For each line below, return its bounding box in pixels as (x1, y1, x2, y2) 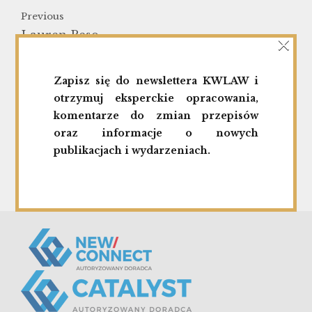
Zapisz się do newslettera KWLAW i (54, 74, 258, 87)
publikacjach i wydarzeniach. (54, 143, 211, 157)
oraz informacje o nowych (54, 126, 258, 139)
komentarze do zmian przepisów (54, 109, 258, 122)
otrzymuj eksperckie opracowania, (54, 91, 258, 104)
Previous (21, 10, 64, 22)
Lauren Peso (21, 28, 99, 42)
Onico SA (233, 91, 291, 105)
